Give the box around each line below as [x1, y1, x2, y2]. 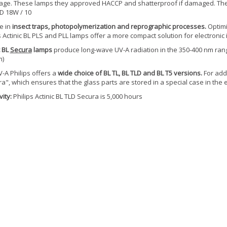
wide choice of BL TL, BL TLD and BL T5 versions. [57, 68, 202, 78]
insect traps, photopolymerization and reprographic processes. [12, 22, 206, 31]
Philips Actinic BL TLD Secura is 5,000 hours [11, 92, 142, 101]
